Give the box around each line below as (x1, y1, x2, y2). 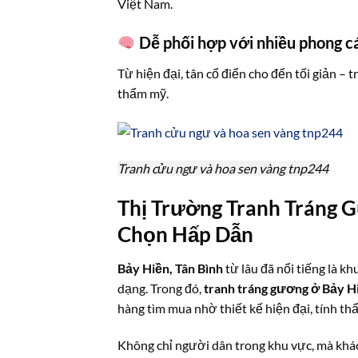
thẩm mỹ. (117, 86, 169, 101)
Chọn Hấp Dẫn (117, 222, 253, 247)
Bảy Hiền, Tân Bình (117, 261, 223, 276)
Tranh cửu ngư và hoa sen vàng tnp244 (117, 161, 328, 177)
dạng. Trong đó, (117, 280, 204, 296)
